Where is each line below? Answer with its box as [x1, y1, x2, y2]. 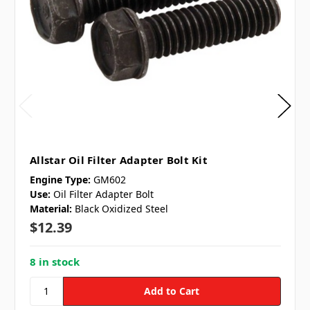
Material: [30, 201, 72, 215]
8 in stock [30, 254, 80, 268]
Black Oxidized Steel [75, 201, 168, 215]
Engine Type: [30, 172, 91, 186]
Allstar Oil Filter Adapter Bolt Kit [30, 152, 208, 167]
